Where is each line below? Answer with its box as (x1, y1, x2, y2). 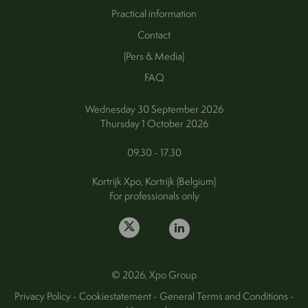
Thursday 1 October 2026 (100, 115, 208, 131)
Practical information (111, 5, 197, 21)
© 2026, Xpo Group (111, 267, 197, 282)
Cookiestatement (78, 288, 151, 303)
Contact (137, 27, 170, 42)
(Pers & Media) (124, 48, 184, 63)
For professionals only (109, 188, 199, 203)
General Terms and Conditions (159, 288, 288, 303)
